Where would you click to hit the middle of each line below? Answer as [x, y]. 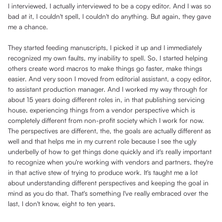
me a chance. [28, 27]
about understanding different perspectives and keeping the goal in [108, 183]
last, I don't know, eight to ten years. [62, 204]
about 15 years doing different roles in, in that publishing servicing [106, 100]
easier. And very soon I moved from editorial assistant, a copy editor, [110, 79]
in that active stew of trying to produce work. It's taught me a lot [103, 172]
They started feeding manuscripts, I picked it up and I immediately [105, 48]
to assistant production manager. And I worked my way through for [108, 89]
